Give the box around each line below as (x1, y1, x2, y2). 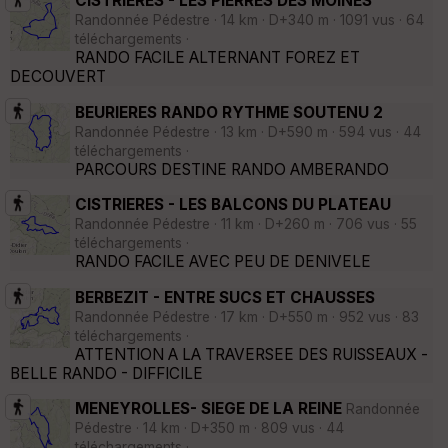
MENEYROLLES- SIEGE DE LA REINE (75, 399, 342, 418)
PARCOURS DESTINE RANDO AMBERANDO (75, 159, 389, 179)
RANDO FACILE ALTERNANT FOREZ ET (75, 48, 360, 68)
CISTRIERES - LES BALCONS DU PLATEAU (75, 195, 391, 215)
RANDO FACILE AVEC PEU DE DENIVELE (75, 252, 371, 272)
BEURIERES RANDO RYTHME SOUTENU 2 (75, 102, 383, 122)
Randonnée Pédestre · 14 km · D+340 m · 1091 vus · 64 (75, 12, 424, 29)
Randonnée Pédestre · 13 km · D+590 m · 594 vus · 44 (75, 123, 421, 140)
